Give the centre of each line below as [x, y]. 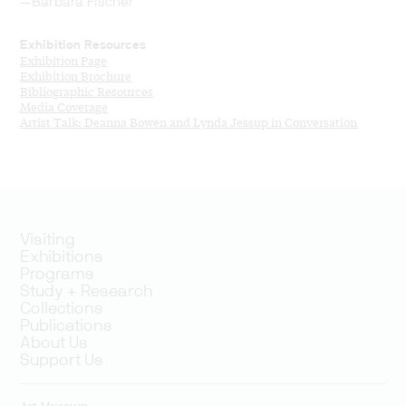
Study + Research [87, 291]
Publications [67, 326]
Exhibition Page [64, 60]
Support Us [62, 360]
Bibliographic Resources [87, 91]
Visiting [48, 240]
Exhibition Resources [83, 45]
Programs [58, 274]
